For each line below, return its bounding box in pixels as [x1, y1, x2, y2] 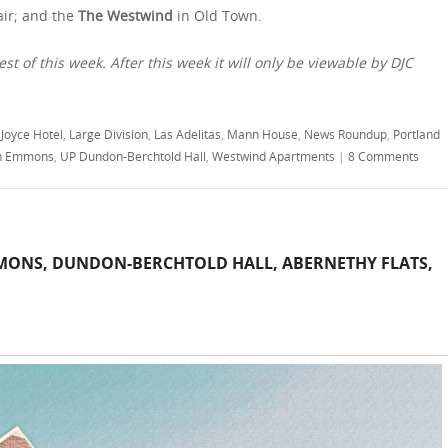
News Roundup [304, 125, 387, 142]
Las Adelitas [154, 125, 221, 142]
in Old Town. [173, 5, 262, 25]
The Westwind [78, 5, 173, 25]
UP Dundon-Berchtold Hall [60, 147, 206, 164]
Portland [393, 125, 440, 142]
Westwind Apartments [212, 147, 335, 164]
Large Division [69, 125, 148, 142]
